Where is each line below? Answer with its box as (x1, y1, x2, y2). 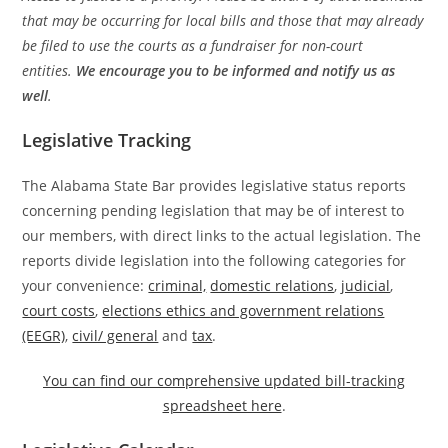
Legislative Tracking (22, 128, 192, 152)
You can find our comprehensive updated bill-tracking (43, 371, 405, 390)
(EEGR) (22, 326, 66, 345)
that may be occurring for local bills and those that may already (22, 11, 424, 30)
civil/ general (72, 326, 159, 345)
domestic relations (210, 276, 335, 295)
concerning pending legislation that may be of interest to (22, 201, 405, 220)
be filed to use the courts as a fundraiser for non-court (22, 36, 364, 55)
